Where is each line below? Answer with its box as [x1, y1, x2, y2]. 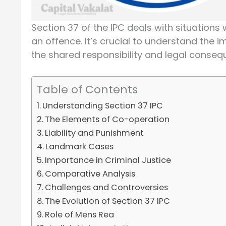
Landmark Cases [45, 141, 114, 153]
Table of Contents [37, 82, 138, 98]
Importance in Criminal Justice [45, 154, 172, 166]
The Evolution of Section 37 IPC [45, 195, 171, 207]
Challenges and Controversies [45, 182, 168, 194]
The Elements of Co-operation [45, 114, 170, 126]
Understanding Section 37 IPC [42, 100, 163, 112]
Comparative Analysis [45, 168, 136, 180]
